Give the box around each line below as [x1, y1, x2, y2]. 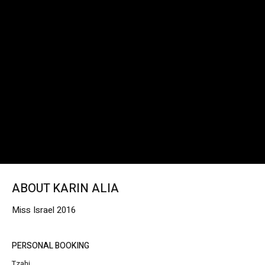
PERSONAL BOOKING [12, 240, 89, 253]
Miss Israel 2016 [12, 203, 76, 217]
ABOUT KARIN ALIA [12, 180, 119, 198]
